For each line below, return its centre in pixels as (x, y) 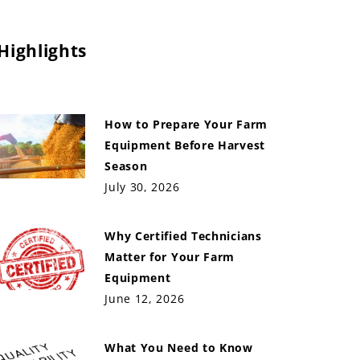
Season (126, 166)
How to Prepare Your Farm (186, 124)
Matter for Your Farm (170, 257)
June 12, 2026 (145, 299)
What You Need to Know (179, 348)
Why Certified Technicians (183, 236)
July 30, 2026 (142, 187)
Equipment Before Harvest (185, 145)
